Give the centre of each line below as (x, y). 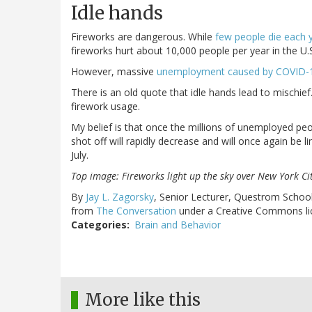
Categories (99, 225)
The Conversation (136, 211)
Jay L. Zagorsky (120, 197)
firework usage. (106, 107)
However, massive (114, 72)
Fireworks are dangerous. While (143, 37)
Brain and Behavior (178, 225)
